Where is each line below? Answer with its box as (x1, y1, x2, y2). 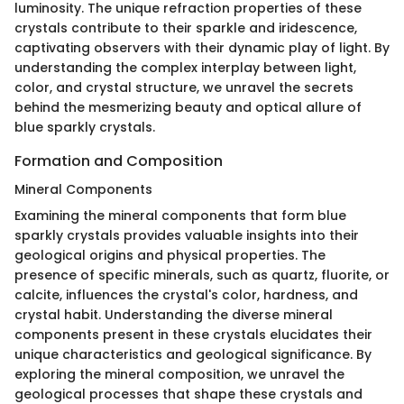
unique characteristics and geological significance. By (14, 345, 372, 364)
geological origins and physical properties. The (14, 246, 326, 265)
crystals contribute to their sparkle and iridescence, (14, 18, 357, 37)
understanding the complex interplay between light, (14, 58, 356, 77)
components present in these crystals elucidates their (14, 326, 372, 344)
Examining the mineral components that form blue (14, 207, 346, 225)
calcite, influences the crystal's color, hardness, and (14, 286, 358, 305)
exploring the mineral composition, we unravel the (14, 365, 344, 384)
